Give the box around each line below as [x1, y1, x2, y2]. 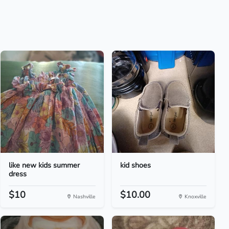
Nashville [71, 193, 96, 200]
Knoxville [182, 193, 207, 200]
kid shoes [120, 160, 151, 170]
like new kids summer [9, 160, 80, 170]
